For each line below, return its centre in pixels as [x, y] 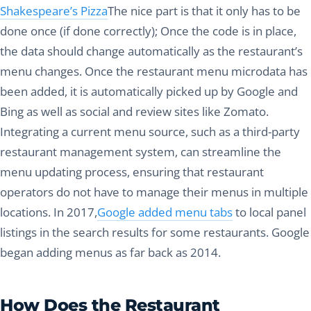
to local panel [269, 212]
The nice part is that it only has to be [204, 11]
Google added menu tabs [165, 212]
